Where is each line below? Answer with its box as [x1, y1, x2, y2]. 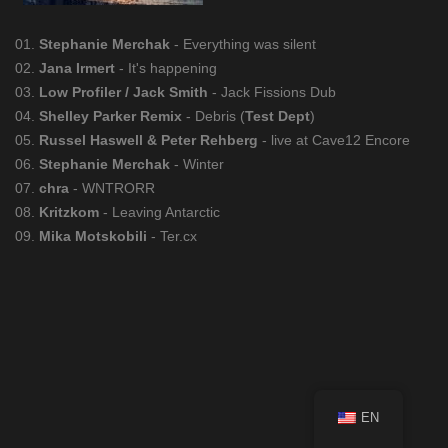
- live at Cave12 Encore [258, 132, 410, 148]
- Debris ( [182, 108, 245, 124]
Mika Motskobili [39, 228, 147, 244]
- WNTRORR [69, 180, 155, 196]
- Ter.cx [147, 228, 197, 244]
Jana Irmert [39, 60, 115, 76]
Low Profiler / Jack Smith [39, 84, 208, 100]
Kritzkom [39, 204, 99, 220]
